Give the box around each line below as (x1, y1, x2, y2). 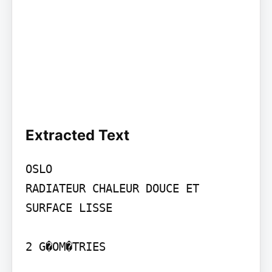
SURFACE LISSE (25, 201, 112, 215)
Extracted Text (25, 126, 129, 144)
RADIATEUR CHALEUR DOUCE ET (25, 182, 199, 195)
